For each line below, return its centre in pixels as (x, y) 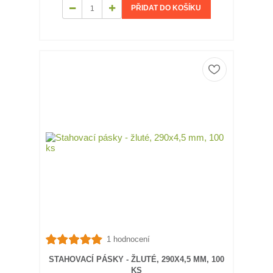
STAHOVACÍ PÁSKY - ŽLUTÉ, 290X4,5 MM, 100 (136, 260)
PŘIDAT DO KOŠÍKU (166, 8)
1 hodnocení (128, 239)
